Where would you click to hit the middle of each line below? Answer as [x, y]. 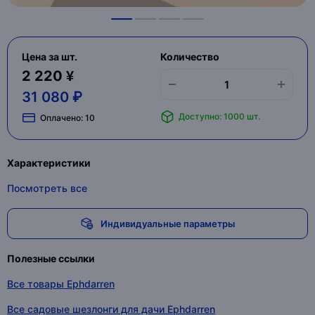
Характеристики [49, 163]
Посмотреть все [47, 188]
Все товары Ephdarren [61, 284]
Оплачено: [63, 117]
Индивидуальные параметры [167, 223]
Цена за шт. [50, 57]
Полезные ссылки [51, 258]
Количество [189, 57]
